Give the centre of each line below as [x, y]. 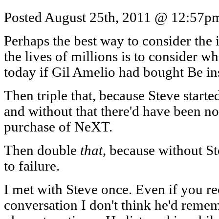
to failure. [32, 166]
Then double [42, 150]
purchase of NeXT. [58, 127]
